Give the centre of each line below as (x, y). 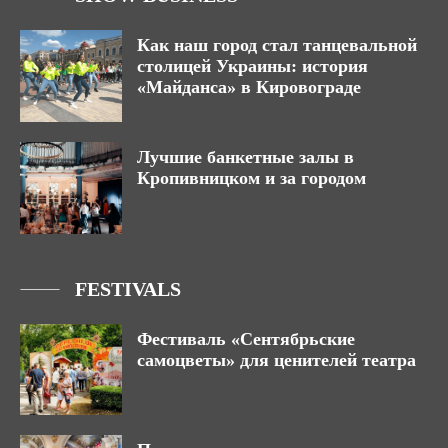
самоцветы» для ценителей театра (276, 359)
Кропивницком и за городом (251, 177)
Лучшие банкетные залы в (245, 156)
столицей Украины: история (252, 65)
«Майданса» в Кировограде (249, 86)
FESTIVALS (128, 288)
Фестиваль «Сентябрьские (246, 338)
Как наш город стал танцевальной (277, 44)
